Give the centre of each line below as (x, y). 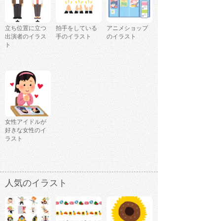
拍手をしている (76, 28)
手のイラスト (74, 36)
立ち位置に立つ (26, 28)
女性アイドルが (26, 122)
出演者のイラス (26, 36)
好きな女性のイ (26, 130)
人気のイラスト (36, 183)
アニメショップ (127, 28)
